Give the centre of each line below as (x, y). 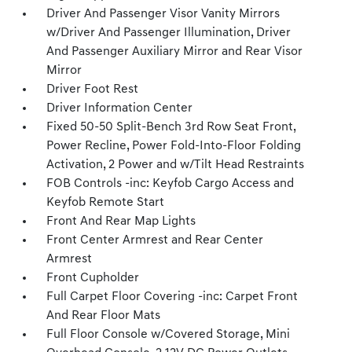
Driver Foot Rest (93, 90)
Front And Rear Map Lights (121, 222)
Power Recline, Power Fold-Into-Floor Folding (174, 146)
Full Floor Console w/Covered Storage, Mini (169, 335)
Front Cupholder (93, 278)
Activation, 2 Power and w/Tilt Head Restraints (176, 165)
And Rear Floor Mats (104, 316)
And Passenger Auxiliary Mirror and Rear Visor (175, 52)
